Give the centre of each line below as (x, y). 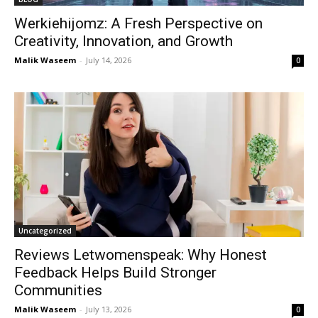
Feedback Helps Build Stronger (115, 273)
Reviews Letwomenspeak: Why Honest (141, 255)
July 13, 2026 (109, 309)
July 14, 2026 (109, 60)
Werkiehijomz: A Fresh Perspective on (138, 23)
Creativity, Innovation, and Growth (124, 41)
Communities (58, 290)
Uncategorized (45, 231)
